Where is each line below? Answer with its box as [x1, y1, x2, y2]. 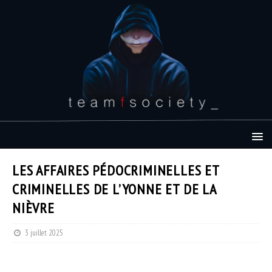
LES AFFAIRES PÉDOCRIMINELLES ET [12, 160, 219, 180]
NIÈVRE [12, 198, 55, 217]
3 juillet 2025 [25, 227, 64, 238]
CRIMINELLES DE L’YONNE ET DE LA [12, 179, 216, 199]
